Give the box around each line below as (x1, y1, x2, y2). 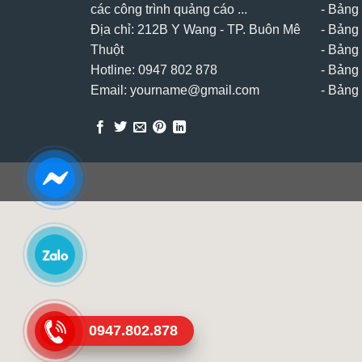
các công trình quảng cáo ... (90, 2, 247, 16)
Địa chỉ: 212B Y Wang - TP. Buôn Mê (90, 22, 301, 36)
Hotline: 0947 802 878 (90, 62, 217, 77)
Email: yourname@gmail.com (90, 82, 259, 97)
